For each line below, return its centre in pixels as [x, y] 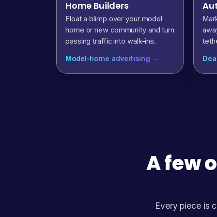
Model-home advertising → [112, 58]
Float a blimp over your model [114, 19]
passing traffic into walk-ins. [111, 41]
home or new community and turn [120, 30]
